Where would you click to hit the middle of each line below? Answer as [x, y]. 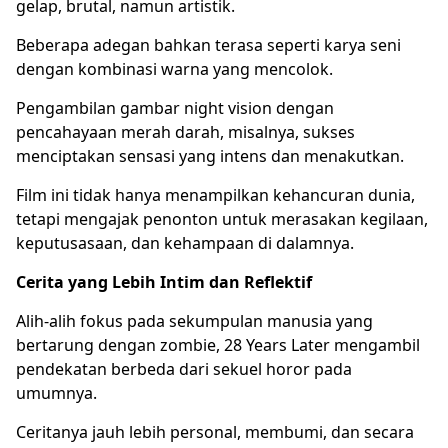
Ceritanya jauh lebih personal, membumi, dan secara [215, 431]
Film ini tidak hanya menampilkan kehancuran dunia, [215, 194]
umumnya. [56, 392]
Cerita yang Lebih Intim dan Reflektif [164, 281]
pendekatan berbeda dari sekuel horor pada [184, 368]
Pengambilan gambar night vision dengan [175, 107]
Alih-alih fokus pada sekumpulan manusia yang [194, 320]
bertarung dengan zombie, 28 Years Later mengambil [218, 344]
